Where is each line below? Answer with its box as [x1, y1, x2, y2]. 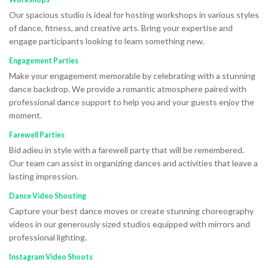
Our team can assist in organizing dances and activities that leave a [9, 157, 258, 168]
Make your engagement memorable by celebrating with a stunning [9, 70, 255, 81]
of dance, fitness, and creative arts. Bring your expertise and [9, 22, 233, 33]
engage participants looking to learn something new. [9, 35, 205, 46]
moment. [9, 109, 42, 120]
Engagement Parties [9, 56, 78, 65]
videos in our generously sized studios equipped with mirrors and [9, 218, 250, 229]
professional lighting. [9, 232, 87, 242]
